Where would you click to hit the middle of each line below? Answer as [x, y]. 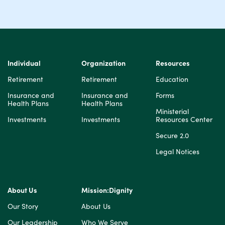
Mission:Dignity [107, 190]
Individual [24, 63]
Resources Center [184, 119]
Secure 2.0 [172, 135]
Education [172, 79]
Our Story [23, 206]
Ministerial [172, 111]
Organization [104, 63]
